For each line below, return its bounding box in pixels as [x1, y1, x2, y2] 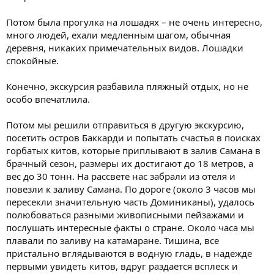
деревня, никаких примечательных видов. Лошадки [6, 41, 243, 54]
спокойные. [6, 54, 59, 67]
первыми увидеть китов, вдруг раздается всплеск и [6, 259, 238, 272]
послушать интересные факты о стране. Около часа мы [6, 221, 254, 234]
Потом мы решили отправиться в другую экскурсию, [6, 118, 244, 131]
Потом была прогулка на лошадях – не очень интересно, [6, 15, 262, 28]
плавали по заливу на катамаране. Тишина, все [6, 234, 219, 246]
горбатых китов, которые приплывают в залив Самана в [6, 144, 261, 157]
